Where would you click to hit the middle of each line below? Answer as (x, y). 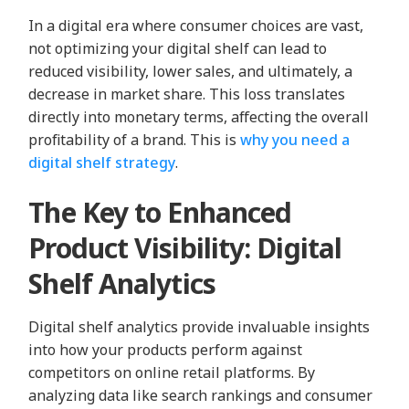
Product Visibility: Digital (185, 248)
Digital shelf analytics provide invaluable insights (199, 327)
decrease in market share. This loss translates (187, 94)
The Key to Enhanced (160, 213)
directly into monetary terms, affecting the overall (199, 116)
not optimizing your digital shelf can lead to (178, 48)
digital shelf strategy (102, 162)
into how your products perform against (166, 350)
